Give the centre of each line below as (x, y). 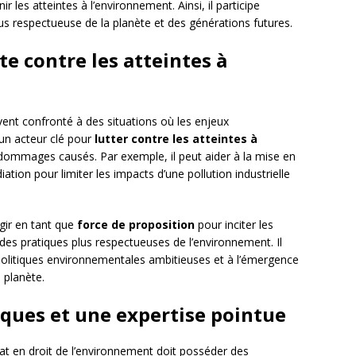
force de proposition (136, 225)
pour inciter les (234, 225)
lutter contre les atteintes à (176, 139)
